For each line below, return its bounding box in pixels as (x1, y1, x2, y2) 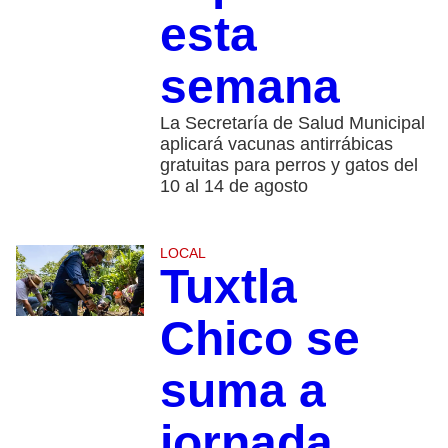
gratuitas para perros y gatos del (159, 154, 418, 175)
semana (159, 59, 340, 113)
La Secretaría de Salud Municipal (159, 112, 425, 133)
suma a (159, 363, 326, 417)
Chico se (159, 311, 360, 365)
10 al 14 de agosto (159, 175, 308, 196)
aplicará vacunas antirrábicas (159, 133, 393, 154)
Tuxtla (159, 259, 297, 313)
